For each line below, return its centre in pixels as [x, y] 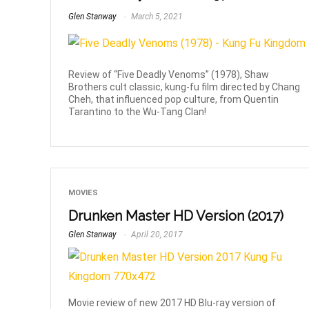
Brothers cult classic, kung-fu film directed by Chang [185, 87]
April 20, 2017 [156, 234]
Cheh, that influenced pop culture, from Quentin [174, 99]
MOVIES [83, 192]
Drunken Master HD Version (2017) [176, 216]
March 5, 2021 [156, 16]
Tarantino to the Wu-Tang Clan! [138, 111]
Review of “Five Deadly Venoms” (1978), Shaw [169, 74]
